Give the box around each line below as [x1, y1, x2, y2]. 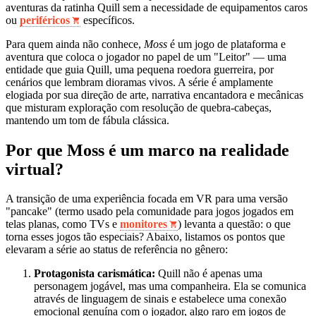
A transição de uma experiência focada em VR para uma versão [6, 193, 288, 205]
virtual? [6, 159, 63, 178]
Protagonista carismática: [34, 267, 155, 280]
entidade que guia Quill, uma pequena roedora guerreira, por [6, 63, 274, 75]
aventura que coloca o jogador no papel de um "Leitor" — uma [6, 50, 286, 63]
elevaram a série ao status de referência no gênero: [6, 243, 228, 256]
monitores [120, 218, 167, 231]
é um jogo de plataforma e [167, 37, 286, 50]
